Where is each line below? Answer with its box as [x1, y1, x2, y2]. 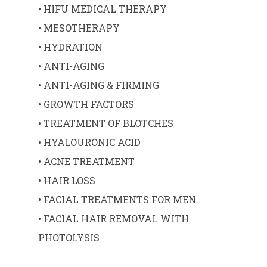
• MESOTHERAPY [38, 21, 120, 35]
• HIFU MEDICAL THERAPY [38, 2, 167, 15]
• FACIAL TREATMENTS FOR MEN [38, 193, 197, 206]
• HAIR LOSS [38, 174, 96, 187]
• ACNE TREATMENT [38, 155, 135, 168]
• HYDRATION [38, 41, 103, 54]
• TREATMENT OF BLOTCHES [38, 117, 174, 130]
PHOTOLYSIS [38, 231, 100, 244]
